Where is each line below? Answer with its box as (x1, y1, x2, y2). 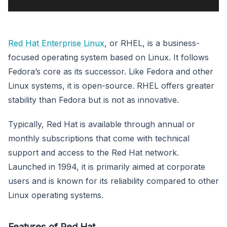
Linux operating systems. (8, 190, 103, 200)
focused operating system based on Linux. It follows (8, 52, 209, 62)
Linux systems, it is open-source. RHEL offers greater (8, 80, 214, 91)
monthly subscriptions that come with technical (8, 133, 190, 143)
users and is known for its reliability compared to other (8, 175, 219, 186)
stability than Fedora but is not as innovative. (8, 94, 179, 105)
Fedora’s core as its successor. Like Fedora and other (8, 66, 213, 77)
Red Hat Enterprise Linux (8, 37, 104, 48)
